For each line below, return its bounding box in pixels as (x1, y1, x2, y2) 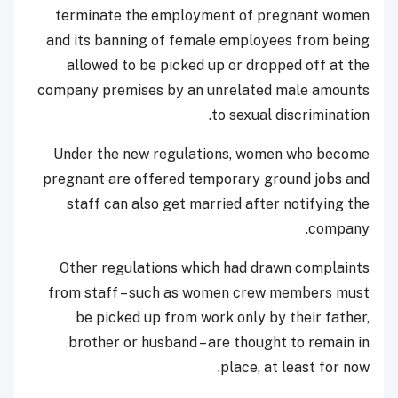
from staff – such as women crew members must (48, 283, 370, 301)
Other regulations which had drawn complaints (60, 259, 370, 276)
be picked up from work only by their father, (76, 308, 370, 326)
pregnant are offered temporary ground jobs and (43, 170, 370, 187)
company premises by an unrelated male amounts (37, 81, 370, 99)
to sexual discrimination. (211, 106, 370, 123)
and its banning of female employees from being (46, 31, 370, 49)
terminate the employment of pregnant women (55, 6, 370, 24)
